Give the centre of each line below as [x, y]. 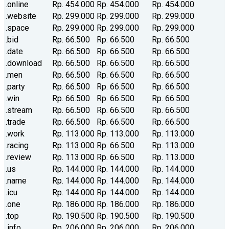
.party [15, 87]
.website [21, 16]
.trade [16, 122]
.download [24, 63]
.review [18, 157]
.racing [17, 146]
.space [17, 28]
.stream [19, 110]
